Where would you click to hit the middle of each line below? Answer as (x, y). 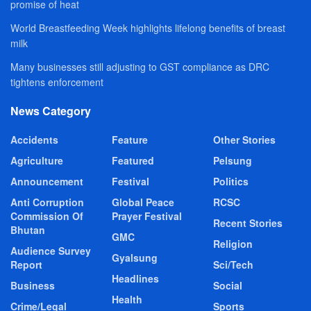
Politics (231, 182)
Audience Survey (51, 251)
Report (26, 265)
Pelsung (233, 161)
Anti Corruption (47, 202)
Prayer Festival (147, 216)
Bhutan (28, 230)
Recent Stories (248, 223)
